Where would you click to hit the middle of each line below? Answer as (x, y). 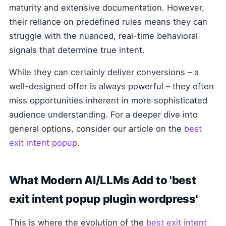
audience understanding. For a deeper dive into (103, 115)
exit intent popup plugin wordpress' (104, 199)
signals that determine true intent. (77, 50)
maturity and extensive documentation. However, (107, 8)
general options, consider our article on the (97, 129)
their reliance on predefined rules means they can (108, 22)
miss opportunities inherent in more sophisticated (108, 101)
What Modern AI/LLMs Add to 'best (103, 180)
